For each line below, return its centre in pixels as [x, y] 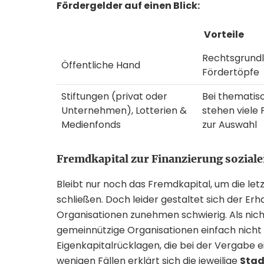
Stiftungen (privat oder [114, 96]
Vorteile [223, 34]
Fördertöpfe [231, 72]
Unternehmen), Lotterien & [124, 110]
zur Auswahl [230, 125]
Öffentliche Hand [101, 65]
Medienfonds [91, 125]
